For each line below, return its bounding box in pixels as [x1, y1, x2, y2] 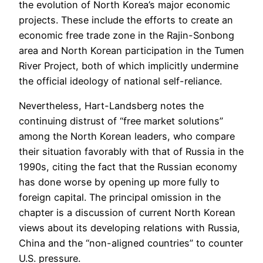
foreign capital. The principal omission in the [19, 191, 221, 204]
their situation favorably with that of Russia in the [19, 146, 244, 158]
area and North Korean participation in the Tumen [19, 44, 244, 56]
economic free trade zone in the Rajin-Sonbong [19, 29, 234, 41]
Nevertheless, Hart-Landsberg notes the [19, 100, 204, 112]
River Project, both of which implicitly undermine [19, 59, 238, 72]
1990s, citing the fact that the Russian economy [19, 161, 237, 173]
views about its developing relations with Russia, [19, 222, 240, 234]
